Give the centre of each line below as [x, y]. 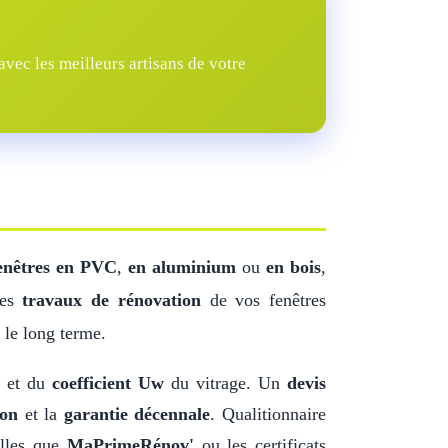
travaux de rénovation [111, 300]
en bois [293, 267]
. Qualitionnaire [268, 414]
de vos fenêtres [263, 300]
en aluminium [181, 267]
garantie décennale [137, 414]
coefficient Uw [108, 383]
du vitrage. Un [226, 383]
